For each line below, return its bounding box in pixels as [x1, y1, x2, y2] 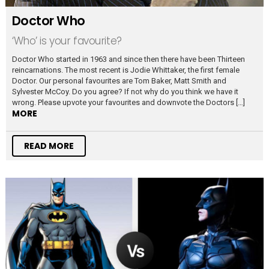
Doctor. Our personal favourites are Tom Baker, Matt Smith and [12, 76, 226, 86]
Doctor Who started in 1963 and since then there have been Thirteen [12, 55, 245, 64]
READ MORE [24, 140, 74, 153]
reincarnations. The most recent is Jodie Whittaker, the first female [12, 65, 240, 75]
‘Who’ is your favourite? [12, 34, 122, 49]
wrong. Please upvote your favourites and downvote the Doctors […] [12, 98, 245, 107]
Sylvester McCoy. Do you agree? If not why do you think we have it [12, 87, 238, 97]
